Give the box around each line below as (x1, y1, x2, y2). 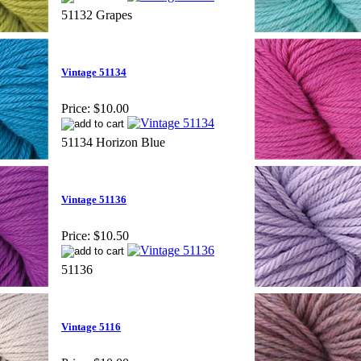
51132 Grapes (61, 7, 132, 22)
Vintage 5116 (61, 321, 121, 334)
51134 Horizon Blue (61, 135, 165, 149)
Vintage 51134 (61, 66, 127, 79)
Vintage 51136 (61, 193, 127, 206)
